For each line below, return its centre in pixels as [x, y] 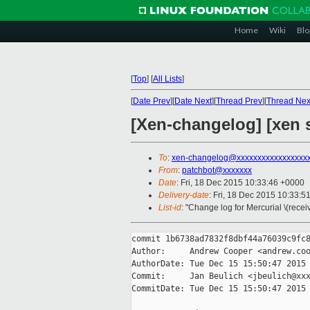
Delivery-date [184, 195]
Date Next [193, 101]
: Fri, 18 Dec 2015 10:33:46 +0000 [240, 183]
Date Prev [152, 101]
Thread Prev [239, 101]
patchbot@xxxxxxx [217, 171]
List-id [170, 208]
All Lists [167, 79]
